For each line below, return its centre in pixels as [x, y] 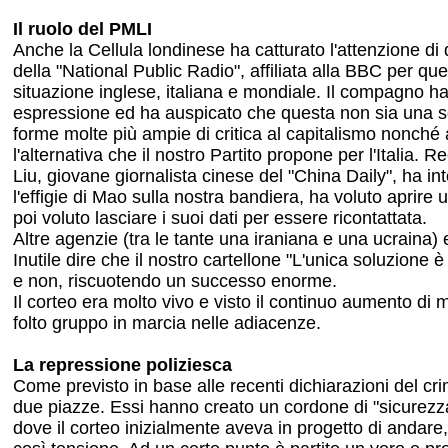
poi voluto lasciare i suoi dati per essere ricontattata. [219, 218]
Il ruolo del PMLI [82, 29]
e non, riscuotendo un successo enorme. [174, 281]
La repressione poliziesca [122, 365]
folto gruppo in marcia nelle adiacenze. [166, 323]
